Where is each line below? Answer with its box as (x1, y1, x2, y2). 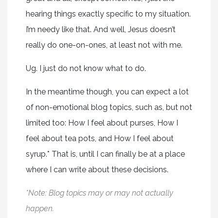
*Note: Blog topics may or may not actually (25, 188, 173, 198)
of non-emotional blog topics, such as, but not (25, 102, 192, 112)
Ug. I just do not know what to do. (25, 63, 146, 73)
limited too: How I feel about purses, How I (25, 118, 178, 127)
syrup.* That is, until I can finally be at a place (25, 149, 185, 159)
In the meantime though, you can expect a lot (25, 87, 189, 96)
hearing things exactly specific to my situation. (25, 9, 191, 18)
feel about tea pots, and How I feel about (25, 133, 174, 143)
